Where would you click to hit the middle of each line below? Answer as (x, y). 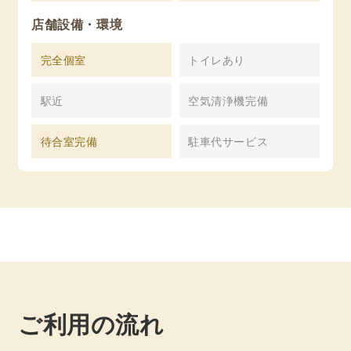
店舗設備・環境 (77, 24)
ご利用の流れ (91, 324)
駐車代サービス (228, 141)
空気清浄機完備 (228, 101)
